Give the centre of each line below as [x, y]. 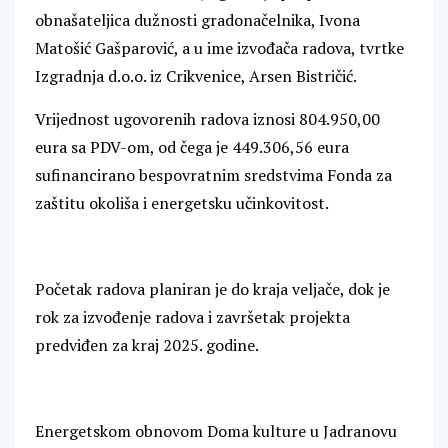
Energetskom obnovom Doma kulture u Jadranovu [216, 431]
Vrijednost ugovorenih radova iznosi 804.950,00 [207, 119]
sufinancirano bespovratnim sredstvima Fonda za [213, 175]
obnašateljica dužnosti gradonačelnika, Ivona [197, 20]
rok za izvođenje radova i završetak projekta [192, 317]
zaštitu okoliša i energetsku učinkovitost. [182, 203]
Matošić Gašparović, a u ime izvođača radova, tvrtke [219, 48]
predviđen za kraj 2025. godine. [147, 345]
